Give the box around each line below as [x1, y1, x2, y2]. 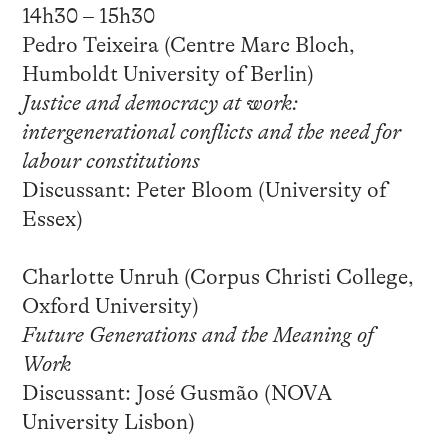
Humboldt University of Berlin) [21, 62, 314, 87]
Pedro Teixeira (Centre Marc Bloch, [21, 33, 355, 58]
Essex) [21, 207, 83, 232]
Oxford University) [21, 294, 199, 319]
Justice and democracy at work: [21, 91, 299, 116]
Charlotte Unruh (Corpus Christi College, [21, 265, 414, 290]
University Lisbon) [21, 410, 195, 435]
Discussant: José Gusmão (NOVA [21, 381, 332, 406]
